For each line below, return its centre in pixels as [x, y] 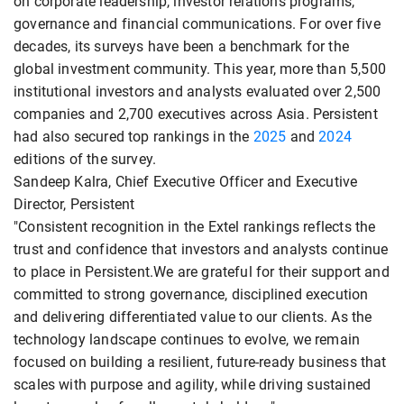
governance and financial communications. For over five [197, 24]
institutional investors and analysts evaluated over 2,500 [197, 92]
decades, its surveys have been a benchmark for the [181, 47]
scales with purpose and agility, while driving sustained [193, 385]
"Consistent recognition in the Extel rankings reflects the [195, 227]
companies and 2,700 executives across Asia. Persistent [196, 115]
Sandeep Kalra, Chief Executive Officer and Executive [186, 182]
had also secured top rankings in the [133, 137]
